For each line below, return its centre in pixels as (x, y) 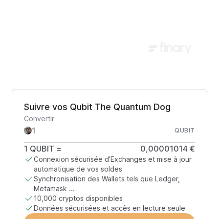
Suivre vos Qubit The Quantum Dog (97, 107)
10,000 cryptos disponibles (78, 198)
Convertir (39, 119)
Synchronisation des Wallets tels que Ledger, (107, 179)
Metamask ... (54, 188)
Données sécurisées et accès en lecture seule (109, 208)
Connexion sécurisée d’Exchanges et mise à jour (113, 159)
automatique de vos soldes (78, 169)
